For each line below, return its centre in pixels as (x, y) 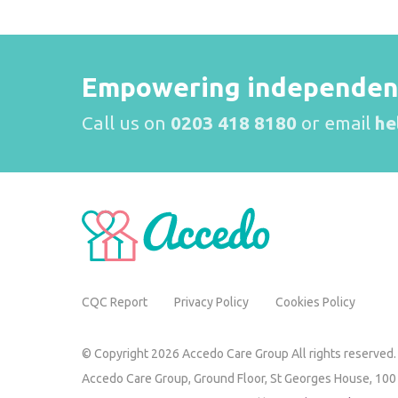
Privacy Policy (211, 302)
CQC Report (115, 302)
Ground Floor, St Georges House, (284, 378)
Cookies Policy (315, 302)
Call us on (126, 123)
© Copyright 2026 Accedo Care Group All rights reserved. (239, 354)
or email (338, 123)
